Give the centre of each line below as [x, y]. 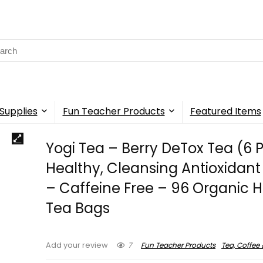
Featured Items [225, 112]
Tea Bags [78, 208]
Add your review [77, 245]
